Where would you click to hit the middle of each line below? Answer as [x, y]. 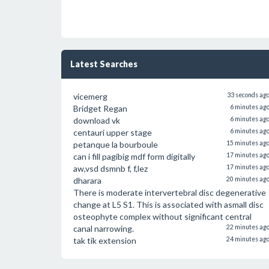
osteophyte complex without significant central [162, 216]
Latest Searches [104, 64]
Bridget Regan [100, 108]
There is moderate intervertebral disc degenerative [170, 192]
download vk [97, 120]
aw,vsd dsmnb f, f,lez [110, 168]
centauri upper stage [113, 132]
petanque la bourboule [116, 144]
